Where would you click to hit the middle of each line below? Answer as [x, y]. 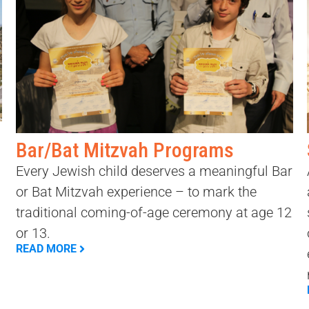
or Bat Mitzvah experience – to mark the [137, 191]
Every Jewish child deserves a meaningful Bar [154, 171]
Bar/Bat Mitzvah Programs [125, 150]
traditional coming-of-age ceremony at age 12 [154, 212]
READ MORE [47, 248]
